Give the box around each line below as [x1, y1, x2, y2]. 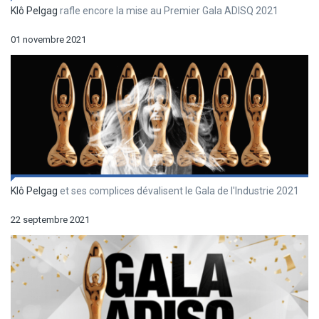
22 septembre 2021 [11, 214, 90, 225]
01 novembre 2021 [11, 33, 86, 45]
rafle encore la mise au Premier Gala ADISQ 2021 [58, 4, 278, 16]
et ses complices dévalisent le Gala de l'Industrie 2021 [58, 184, 299, 197]
